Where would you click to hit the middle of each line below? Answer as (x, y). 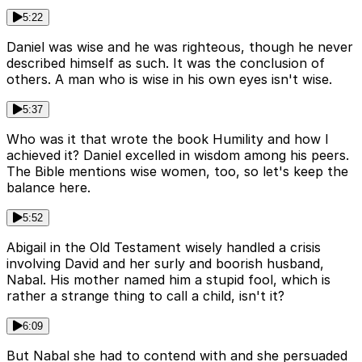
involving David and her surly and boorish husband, (165, 263)
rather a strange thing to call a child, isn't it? (145, 295)
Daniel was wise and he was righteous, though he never (180, 46)
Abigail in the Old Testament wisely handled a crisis (164, 247)
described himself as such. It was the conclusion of (166, 63)
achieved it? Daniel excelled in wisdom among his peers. (178, 155)
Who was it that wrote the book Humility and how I (168, 139)
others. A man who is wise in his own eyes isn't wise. (169, 79)
